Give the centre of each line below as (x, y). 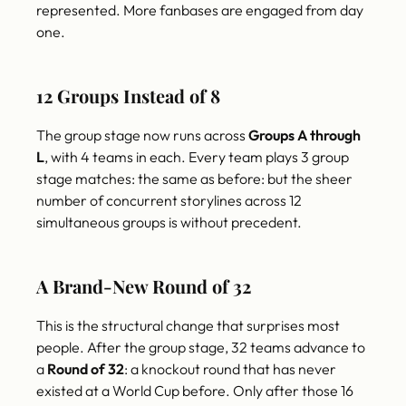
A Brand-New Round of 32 (144, 286)
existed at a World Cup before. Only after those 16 (195, 391)
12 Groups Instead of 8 (128, 96)
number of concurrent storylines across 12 (169, 201)
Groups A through (304, 135)
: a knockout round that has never (230, 369)
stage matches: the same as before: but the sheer (194, 179)
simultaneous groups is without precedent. (169, 222)
